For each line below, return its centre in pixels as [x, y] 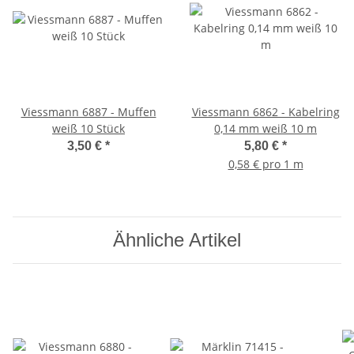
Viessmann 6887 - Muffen [88, 111]
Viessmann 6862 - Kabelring [265, 111]
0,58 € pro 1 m [265, 164]
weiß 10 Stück [88, 128]
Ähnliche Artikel [177, 239]
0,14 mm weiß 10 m [265, 128]
